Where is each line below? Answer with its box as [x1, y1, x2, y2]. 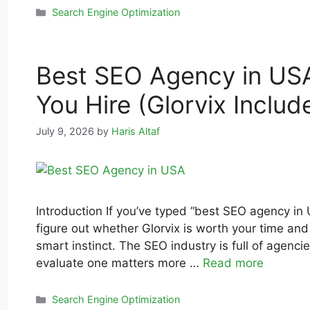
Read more [203, 256, 264, 271]
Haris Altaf [111, 125, 160, 138]
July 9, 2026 [36, 125, 94, 138]
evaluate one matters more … [36, 256, 203, 271]
